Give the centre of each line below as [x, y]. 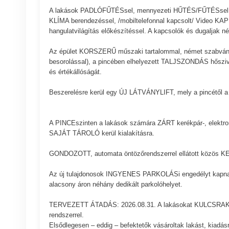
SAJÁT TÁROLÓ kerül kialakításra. [101, 133]
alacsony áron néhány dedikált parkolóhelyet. [116, 185]
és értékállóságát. [75, 72]
